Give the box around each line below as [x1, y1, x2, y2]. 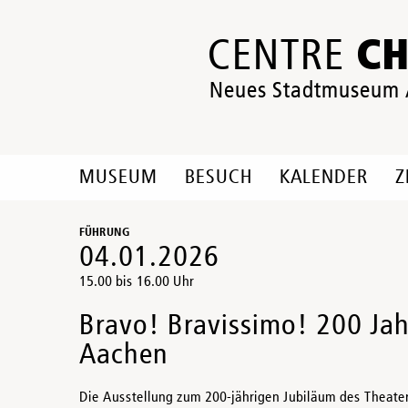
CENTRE [208, 36, 356, 78]
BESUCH [185, 168, 252, 188]
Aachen [79, 341, 168, 370]
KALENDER [280, 168, 368, 188]
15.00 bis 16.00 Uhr [79, 275, 194, 290]
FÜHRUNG [79, 227, 130, 239]
